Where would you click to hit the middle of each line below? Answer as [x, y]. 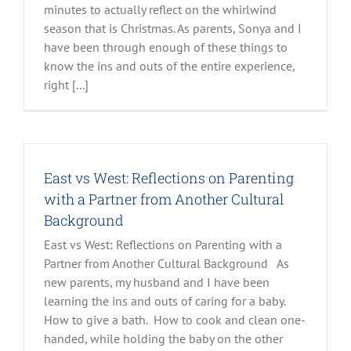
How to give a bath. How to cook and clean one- [175, 320]
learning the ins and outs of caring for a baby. [166, 301]
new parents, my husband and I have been [157, 282]
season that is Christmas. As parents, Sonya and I [173, 29]
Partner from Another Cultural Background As [166, 264]
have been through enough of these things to [166, 47]
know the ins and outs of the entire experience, [169, 66]
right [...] [66, 85]
